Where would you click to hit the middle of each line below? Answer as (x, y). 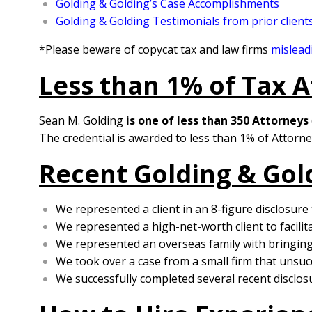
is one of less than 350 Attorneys (217, 120)
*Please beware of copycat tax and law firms (155, 49)
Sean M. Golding (83, 120)
